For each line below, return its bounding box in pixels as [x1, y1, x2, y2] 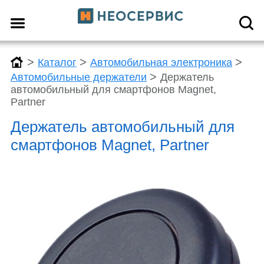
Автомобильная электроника [90, 56, 232, 68]
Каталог [37, 56, 77, 68]
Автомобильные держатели [10, 71, 147, 83]
